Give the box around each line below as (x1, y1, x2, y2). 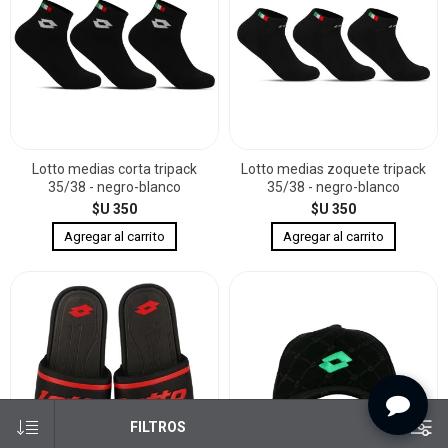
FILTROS (130, 419, 186, 435)
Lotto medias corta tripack (32, 161, 197, 177)
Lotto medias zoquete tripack (241, 161, 426, 177)
